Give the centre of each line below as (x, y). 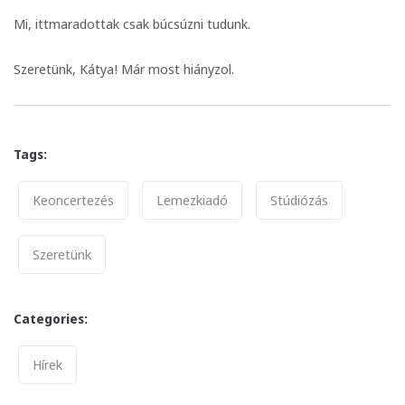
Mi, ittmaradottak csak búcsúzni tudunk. (132, 23)
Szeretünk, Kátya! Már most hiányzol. (124, 68)
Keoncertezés (73, 199)
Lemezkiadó (192, 199)
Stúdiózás (299, 199)
